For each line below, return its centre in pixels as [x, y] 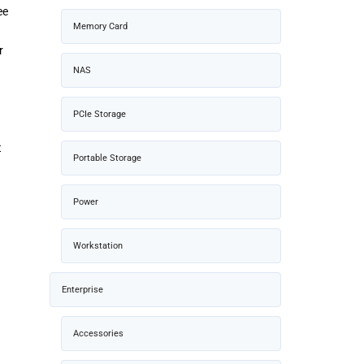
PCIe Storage [100, 114]
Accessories [98, 333]
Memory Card [100, 26]
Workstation [98, 245]
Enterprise [82, 289]
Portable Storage [107, 158]
